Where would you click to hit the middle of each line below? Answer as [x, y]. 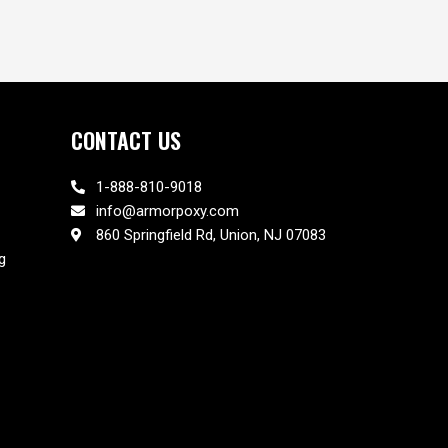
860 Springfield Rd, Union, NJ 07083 [210, 235]
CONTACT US [126, 139]
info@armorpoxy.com [167, 211]
